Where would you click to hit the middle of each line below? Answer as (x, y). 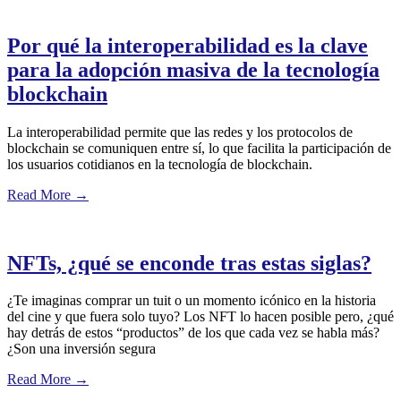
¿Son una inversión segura (81, 349)
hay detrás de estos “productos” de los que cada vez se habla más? (193, 333)
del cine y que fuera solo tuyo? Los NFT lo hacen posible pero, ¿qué (200, 317)
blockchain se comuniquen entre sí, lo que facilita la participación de (199, 148)
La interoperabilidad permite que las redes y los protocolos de (180, 132)
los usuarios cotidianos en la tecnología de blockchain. (160, 164)
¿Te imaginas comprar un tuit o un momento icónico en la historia (192, 301)
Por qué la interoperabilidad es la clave (188, 45)
